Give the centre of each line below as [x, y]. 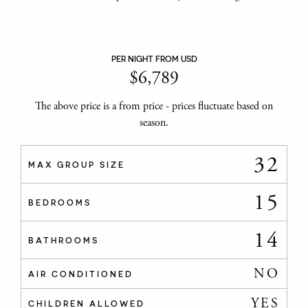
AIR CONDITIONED [81, 273]
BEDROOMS [60, 202]
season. [154, 122]
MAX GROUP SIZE [77, 164]
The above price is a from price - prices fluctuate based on [154, 106]
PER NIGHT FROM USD [154, 58]
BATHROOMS [64, 240]
